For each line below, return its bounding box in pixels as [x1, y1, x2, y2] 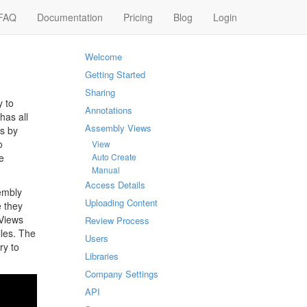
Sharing [84, 86, 115, 99]
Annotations [84, 103, 132, 116]
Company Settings [84, 267, 158, 280]
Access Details [84, 178, 145, 191]
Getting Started [84, 68, 145, 81]
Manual [91, 164, 120, 175]
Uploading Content [84, 196, 158, 209]
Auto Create [91, 151, 136, 162]
